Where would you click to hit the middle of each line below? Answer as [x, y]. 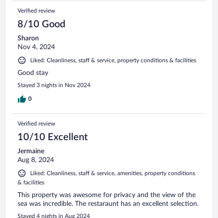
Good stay [33, 73]
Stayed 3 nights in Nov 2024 [54, 85]
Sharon [28, 38]
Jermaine [31, 151]
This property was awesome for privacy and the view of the [107, 195]
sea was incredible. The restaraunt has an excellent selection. [108, 204]
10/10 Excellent [53, 137]
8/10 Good [41, 24]
